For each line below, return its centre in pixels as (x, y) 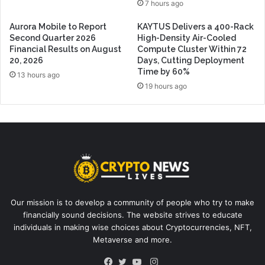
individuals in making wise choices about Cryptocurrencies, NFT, (132, 227)
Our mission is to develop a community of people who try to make (132, 202)
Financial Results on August (65, 49)
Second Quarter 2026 (53, 38)
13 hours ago (38, 75)
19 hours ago (166, 86)
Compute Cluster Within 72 (192, 49)
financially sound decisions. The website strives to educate (132, 214)
